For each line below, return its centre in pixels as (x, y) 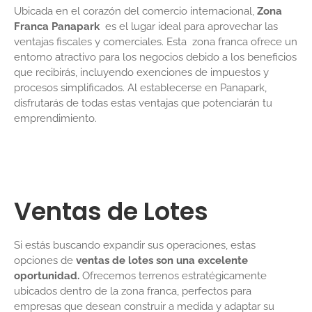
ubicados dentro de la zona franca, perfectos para (133, 291)
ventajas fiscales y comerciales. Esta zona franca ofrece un (156, 42)
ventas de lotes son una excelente (162, 260)
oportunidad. (47, 275)
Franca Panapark (58, 27)
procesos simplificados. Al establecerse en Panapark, (140, 88)
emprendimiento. (55, 119)
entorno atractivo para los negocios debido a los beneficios (155, 57)
